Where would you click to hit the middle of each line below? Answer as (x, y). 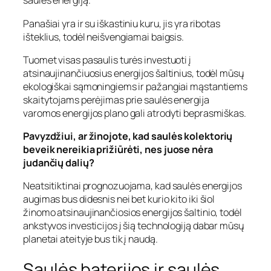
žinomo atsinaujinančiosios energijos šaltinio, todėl (132, 213)
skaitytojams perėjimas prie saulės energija (116, 100)
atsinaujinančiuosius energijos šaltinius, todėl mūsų (133, 73)
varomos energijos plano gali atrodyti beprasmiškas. (135, 113)
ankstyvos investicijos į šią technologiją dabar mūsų (133, 226)
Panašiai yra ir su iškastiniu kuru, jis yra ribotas (122, 23)
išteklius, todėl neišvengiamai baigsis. (104, 37)
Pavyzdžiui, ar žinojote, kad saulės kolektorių (128, 136)
